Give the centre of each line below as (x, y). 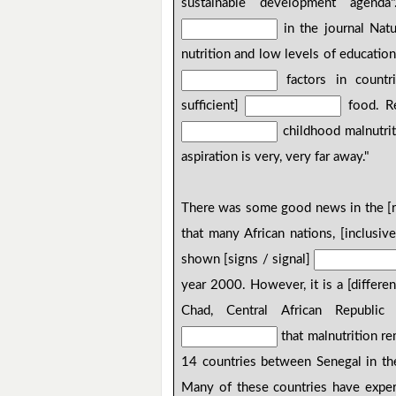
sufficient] (213, 106)
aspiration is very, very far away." (276, 157)
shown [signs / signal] (248, 260)
